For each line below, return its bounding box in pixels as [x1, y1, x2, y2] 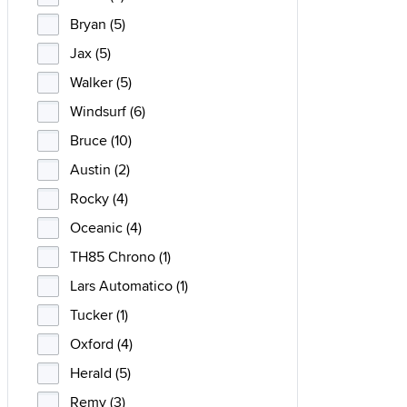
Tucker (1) [70, 304, 128, 325]
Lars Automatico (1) [70, 275, 188, 296]
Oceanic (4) [70, 217, 142, 238]
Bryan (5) [70, 14, 125, 35]
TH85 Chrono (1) [70, 246, 171, 267]
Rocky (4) [70, 188, 128, 209]
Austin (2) [70, 159, 130, 180]
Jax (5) [70, 43, 111, 64]
